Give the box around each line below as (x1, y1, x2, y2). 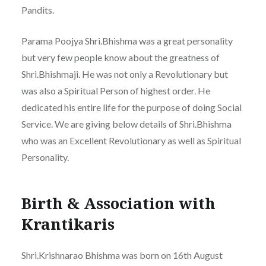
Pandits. (21, 4, 54, 16)
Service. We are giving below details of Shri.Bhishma (21, 118, 232, 130)
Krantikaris (21, 213, 115, 235)
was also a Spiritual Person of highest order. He (21, 85, 210, 97)
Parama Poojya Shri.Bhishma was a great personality (21, 35, 233, 47)
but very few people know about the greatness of (21, 52, 220, 64)
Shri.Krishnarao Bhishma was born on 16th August (21, 249, 223, 261)
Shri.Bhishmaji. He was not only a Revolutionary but (21, 68, 228, 80)
